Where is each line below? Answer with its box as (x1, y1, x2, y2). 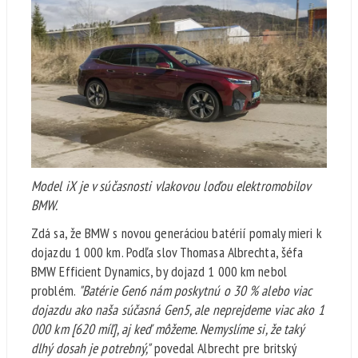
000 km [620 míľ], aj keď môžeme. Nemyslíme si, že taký (31, 319, 304, 338)
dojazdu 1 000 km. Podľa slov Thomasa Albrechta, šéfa (31, 242, 304, 261)
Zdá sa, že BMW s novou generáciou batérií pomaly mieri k (31, 223, 322, 242)
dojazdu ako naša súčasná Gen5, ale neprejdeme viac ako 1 (31, 300, 324, 319)
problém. (31, 280, 78, 300)
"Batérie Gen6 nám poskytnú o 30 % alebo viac (78, 280, 312, 300)
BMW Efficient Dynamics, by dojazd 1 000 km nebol (31, 261, 287, 280)
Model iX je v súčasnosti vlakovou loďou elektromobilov (31, 176, 311, 195)
